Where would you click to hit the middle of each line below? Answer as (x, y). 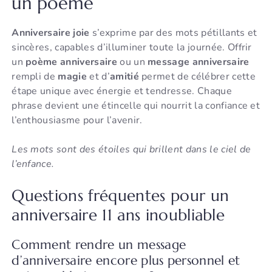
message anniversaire (199, 62)
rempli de (35, 77)
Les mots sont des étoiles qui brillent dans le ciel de (131, 150)
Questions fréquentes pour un (121, 196)
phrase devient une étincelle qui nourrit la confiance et (136, 106)
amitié (124, 77)
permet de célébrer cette (197, 77)
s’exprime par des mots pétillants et (173, 33)
